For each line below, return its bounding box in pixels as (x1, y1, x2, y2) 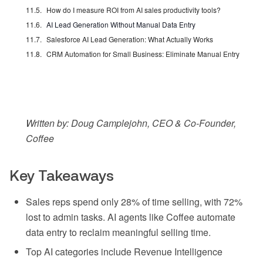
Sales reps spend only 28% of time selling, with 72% (26, 195, 242, 209)
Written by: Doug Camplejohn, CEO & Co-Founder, (26, 116, 236, 130)
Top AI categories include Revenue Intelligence (26, 245, 222, 259)
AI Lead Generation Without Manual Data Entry (46, 19, 196, 30)
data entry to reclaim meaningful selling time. (26, 225, 211, 240)
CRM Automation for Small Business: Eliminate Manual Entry (46, 49, 240, 59)
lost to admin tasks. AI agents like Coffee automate (26, 210, 235, 224)
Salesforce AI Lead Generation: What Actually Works (46, 34, 214, 45)
